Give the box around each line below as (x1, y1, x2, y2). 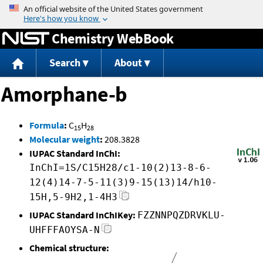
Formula (29, 119, 64, 131)
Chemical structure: (29, 242, 109, 254)
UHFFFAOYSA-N (29, 224, 100, 236)
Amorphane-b (1, 81, 127, 108)
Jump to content (99, 2, 164, 14)
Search (49, 56, 80, 70)
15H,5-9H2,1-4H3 (29, 191, 117, 203)
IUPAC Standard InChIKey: (29, 209, 136, 221)
